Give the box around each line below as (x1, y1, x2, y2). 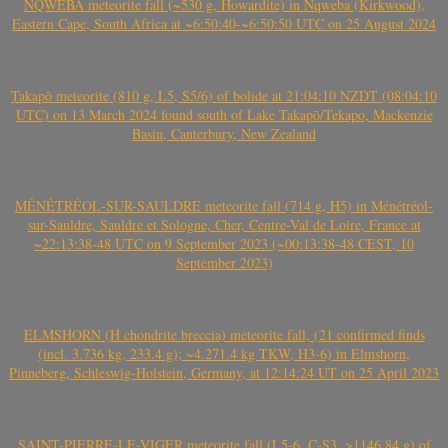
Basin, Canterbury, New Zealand (132, 123, 316, 143)
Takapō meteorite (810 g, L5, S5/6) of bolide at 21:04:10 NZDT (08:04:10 (11, 85, 437, 105)
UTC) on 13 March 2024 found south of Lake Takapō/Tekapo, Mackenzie (15, 104, 433, 124)
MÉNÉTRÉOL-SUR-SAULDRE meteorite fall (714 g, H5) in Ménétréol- (15, 195, 433, 215)
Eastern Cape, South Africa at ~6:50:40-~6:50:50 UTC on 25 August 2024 (12, 13, 436, 33)
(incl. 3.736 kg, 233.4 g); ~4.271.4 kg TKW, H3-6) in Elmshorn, (38, 343, 410, 363)
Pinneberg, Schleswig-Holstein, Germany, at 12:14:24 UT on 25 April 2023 (9, 362, 439, 382)
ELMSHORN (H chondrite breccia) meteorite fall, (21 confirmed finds (23, 324, 425, 344)
